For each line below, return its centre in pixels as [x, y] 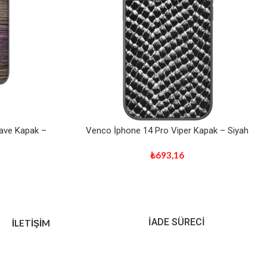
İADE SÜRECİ [177, 222]
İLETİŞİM [31, 223]
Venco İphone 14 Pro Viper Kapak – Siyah [167, 131]
